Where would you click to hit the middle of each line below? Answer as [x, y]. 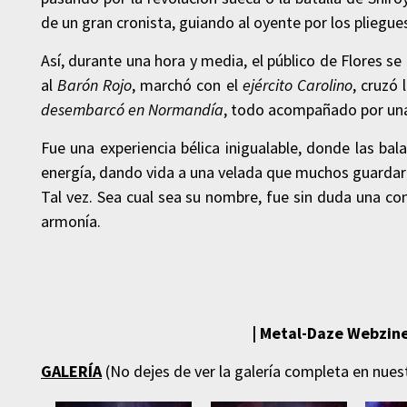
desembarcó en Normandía [132, 110]
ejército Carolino [297, 85]
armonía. [71, 222]
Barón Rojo [95, 85]
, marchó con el [187, 85]
